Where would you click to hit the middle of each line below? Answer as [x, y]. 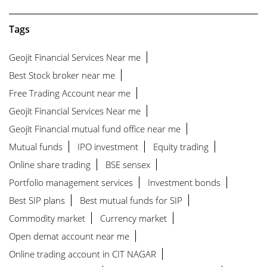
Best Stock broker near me [62, 75]
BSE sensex [128, 164]
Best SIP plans [37, 200]
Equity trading [181, 146]
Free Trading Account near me [70, 93]
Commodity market [47, 218]
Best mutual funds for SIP [131, 200]
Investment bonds [184, 182]
